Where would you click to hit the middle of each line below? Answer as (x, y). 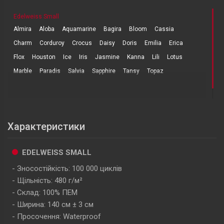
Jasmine (107, 57)
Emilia (153, 43)
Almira (22, 29)
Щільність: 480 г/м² (50, 180)
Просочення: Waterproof (59, 216)
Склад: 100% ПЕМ (47, 192)
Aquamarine (79, 29)
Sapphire (104, 71)
